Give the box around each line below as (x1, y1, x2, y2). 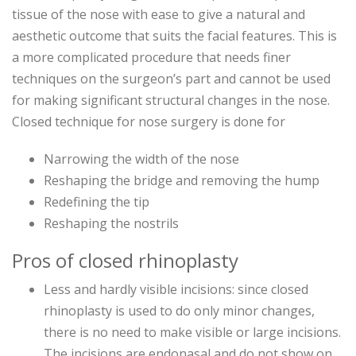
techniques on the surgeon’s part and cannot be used (12, 70, 331, 88)
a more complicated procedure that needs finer (12, 48, 291, 67)
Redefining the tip (44, 193, 149, 211)
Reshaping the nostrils (44, 215, 179, 233)
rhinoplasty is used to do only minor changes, (44, 302, 315, 320)
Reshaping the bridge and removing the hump (44, 172, 319, 190)
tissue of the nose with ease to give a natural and (12, 6, 305, 24)
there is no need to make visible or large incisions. (44, 323, 341, 342)
